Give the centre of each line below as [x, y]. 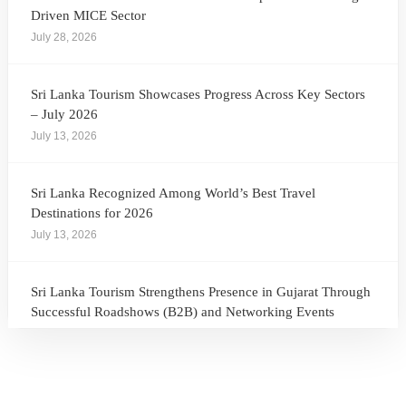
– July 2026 [64, 114]
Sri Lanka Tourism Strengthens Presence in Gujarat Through [201, 292]
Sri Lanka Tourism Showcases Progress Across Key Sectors [198, 94]
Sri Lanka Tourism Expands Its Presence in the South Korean [203, 391]
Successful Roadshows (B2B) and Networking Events [183, 312]
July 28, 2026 [64, 37]
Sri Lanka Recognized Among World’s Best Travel [173, 193]
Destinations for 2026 [92, 213]
